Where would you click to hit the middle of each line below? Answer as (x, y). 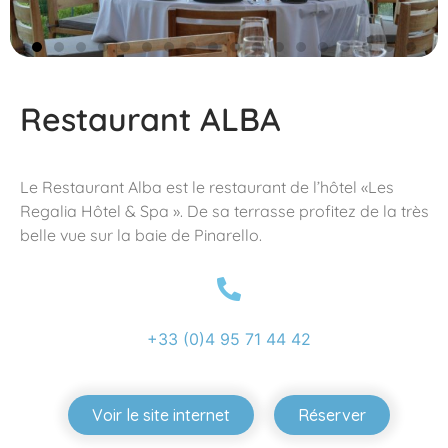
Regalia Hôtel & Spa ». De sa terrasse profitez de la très (224, 210)
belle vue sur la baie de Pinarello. (141, 234)
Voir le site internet (161, 415)
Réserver (332, 415)
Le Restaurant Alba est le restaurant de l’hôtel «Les (207, 186)
